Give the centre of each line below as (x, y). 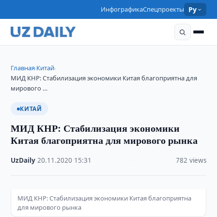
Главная (23, 68)
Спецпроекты (164, 9)
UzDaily (23, 160)
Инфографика (122, 9)
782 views (191, 160)
